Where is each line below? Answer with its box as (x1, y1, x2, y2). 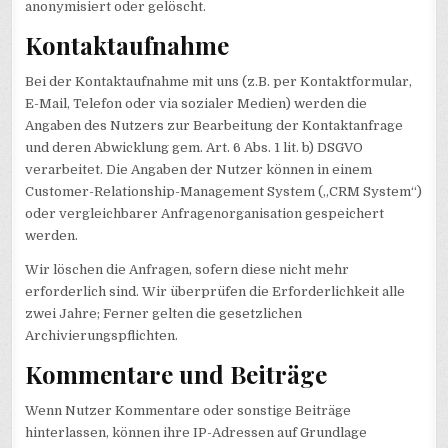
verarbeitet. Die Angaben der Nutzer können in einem (25, 162, 373, 178)
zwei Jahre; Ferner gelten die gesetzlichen (25, 306, 303, 322)
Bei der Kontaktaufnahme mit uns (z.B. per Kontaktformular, (25, 74, 413, 90)
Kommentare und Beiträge (25, 357, 328, 390)
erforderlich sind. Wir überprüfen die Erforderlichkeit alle (25, 284, 406, 300)
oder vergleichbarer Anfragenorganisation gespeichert (25, 206, 385, 222)
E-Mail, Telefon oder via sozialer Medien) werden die (25, 96, 368, 112)
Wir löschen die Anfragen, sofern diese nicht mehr (25, 262, 350, 278)
